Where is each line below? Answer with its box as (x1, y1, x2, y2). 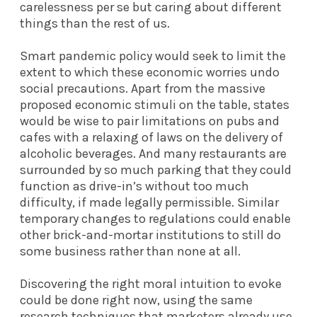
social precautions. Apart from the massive (20, 80, 265, 96)
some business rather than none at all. (20, 243, 241, 259)
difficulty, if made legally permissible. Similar (20, 194, 279, 210)
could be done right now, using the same (20, 292, 253, 308)
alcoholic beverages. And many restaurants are (20, 145, 287, 161)
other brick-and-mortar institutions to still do (20, 226, 281, 243)
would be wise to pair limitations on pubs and (20, 113, 279, 129)
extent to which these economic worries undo (20, 64, 279, 80)
